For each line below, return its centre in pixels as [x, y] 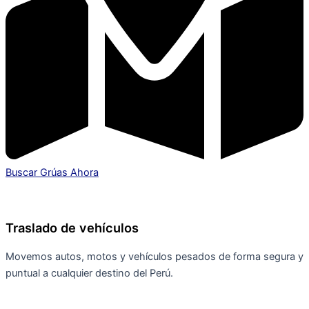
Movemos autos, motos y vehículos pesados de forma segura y [154, 257]
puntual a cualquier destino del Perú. [89, 273]
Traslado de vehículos [72, 227]
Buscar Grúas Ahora [52, 173]
